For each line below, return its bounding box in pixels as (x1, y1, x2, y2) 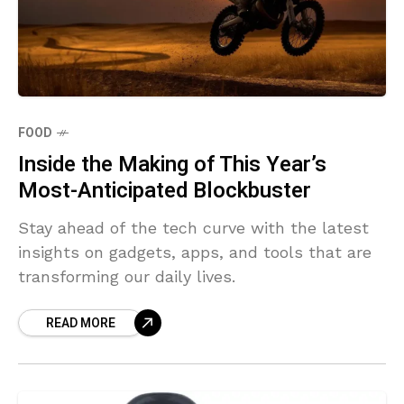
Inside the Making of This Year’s (18, 149, 326, 181)
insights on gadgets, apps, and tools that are (18, 243, 372, 262)
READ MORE (46, 314, 115, 334)
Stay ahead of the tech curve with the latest (18, 218, 369, 238)
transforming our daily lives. (18, 267, 235, 287)
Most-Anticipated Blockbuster (18, 175, 311, 207)
